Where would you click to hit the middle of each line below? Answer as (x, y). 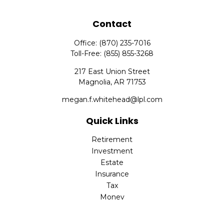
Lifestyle (112, 208)
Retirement (112, 139)
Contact (112, 24)
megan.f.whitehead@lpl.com (112, 99)
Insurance (112, 174)
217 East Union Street (112, 71)
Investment (112, 151)
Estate (112, 162)
